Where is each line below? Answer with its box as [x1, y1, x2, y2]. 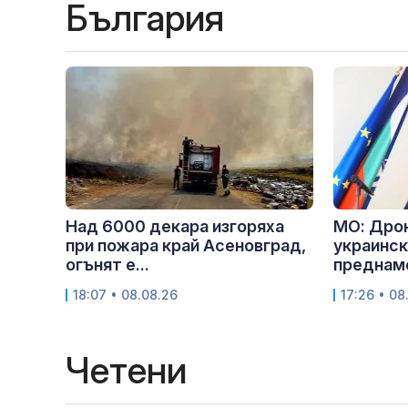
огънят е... [66, 255, 149, 275]
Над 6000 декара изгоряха [66, 217, 284, 237]
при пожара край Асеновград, [66, 236, 306, 256]
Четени [66, 348, 187, 393]
